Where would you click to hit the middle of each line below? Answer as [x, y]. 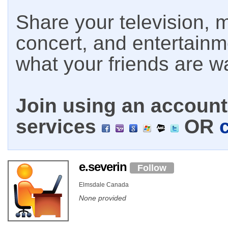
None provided [103, 198]
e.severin [104, 167]
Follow [152, 168]
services [59, 126]
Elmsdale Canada [104, 184]
